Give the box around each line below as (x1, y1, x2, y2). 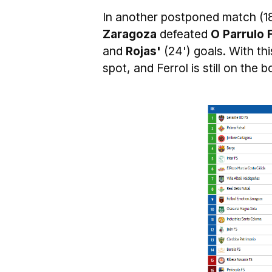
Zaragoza (103, 27, 157, 41)
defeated (157, 27, 211, 41)
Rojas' (126, 44, 164, 58)
